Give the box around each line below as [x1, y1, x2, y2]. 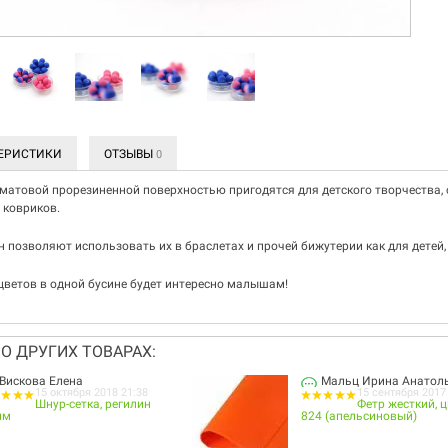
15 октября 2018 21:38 [34, 386, 148, 400]
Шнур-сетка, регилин [34, 397, 151, 412]
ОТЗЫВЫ [104, 146, 156, 161]
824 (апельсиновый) [301, 409, 418, 424]
